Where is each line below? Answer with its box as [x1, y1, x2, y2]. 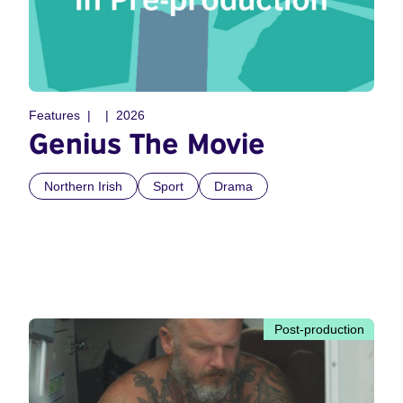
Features [29, 107, 80, 122]
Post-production [274, 321, 364, 336]
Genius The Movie [29, 125, 265, 160]
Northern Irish [44, 178, 122, 193]
